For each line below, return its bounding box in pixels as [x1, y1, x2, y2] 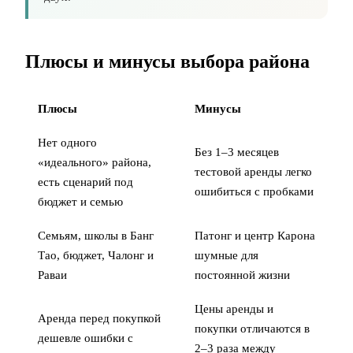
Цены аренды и [195, 303, 273, 316]
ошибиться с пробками [195, 185, 314, 199]
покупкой [113, 312, 161, 325]
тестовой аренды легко [195, 165, 312, 179]
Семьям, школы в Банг [38, 229, 154, 243]
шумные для [195, 249, 258, 262]
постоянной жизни [195, 269, 290, 282]
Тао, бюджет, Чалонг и [38, 249, 154, 262]
